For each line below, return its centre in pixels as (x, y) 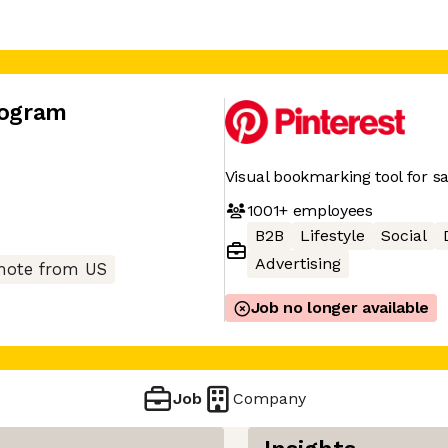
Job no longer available (340, 307)
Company (270, 398)
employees (330, 210)
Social (403, 235)
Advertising (297, 263)
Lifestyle (332, 235)
